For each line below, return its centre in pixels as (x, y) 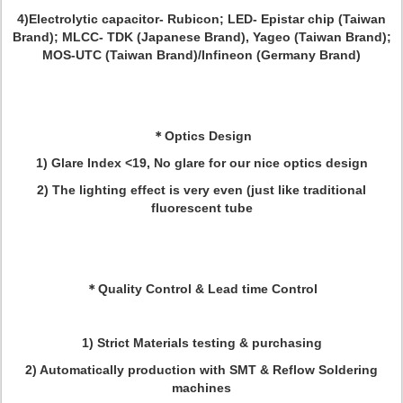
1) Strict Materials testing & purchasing (201, 343)
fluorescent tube (201, 208)
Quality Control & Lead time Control (208, 289)
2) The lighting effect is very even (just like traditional (201, 190)
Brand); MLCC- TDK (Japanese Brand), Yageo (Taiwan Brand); (201, 37)
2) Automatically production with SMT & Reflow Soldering (201, 370)
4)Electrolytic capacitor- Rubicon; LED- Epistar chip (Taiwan (201, 19)
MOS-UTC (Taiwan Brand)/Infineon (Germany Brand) (201, 55)
